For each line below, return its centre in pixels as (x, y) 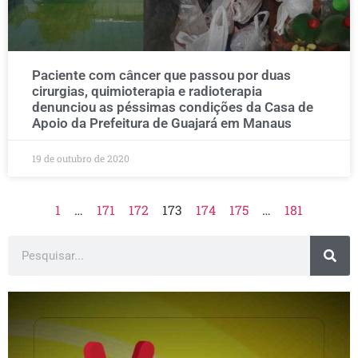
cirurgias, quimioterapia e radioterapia (147, 91)
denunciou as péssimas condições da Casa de (173, 107)
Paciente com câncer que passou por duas (161, 75)
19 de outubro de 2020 (81, 158)
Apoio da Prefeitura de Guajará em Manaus (162, 123)
